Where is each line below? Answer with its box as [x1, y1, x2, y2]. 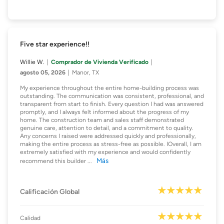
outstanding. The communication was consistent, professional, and [20, 92, 204, 100]
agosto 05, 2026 [20, 69, 65, 76]
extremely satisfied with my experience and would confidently [20, 148, 190, 156]
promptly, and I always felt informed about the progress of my [20, 108, 189, 116]
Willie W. [20, 58, 44, 66]
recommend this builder [20, 157, 87, 165]
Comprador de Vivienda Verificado [51, 58, 148, 66]
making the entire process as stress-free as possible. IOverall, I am [20, 140, 201, 148]
